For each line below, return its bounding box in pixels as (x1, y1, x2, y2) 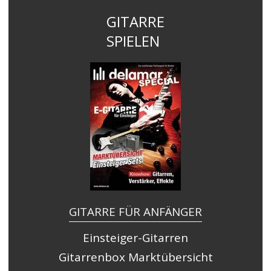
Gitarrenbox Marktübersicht (58, 249, 213, 265)
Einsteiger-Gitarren (83, 229, 188, 246)
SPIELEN (106, 31, 160, 51)
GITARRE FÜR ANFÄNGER (69, 204, 202, 220)
